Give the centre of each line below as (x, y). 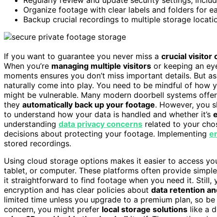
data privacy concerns (101, 124)
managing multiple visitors (101, 66)
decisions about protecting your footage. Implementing (107, 133)
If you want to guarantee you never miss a (83, 56)
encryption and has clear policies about (77, 190)
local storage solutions (145, 209)
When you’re (28, 66)
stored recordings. (38, 143)
